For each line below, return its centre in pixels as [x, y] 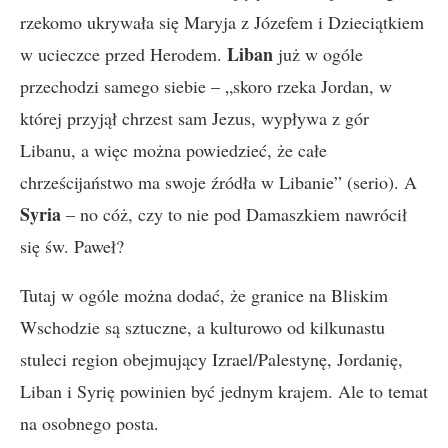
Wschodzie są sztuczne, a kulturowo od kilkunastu [202, 327]
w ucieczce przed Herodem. [123, 54]
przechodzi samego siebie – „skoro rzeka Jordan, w [206, 86]
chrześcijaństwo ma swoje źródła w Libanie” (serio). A [218, 182]
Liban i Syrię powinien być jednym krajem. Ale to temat [224, 391]
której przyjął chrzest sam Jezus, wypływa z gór [194, 118]
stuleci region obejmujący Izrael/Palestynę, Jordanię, [211, 359]
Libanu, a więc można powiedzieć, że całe [173, 150]
